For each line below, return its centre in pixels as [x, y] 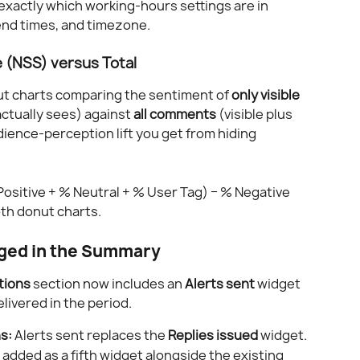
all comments [175, 115]
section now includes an [108, 284]
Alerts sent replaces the [90, 335]
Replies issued [213, 335]
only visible [267, 95]
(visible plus [256, 115]
